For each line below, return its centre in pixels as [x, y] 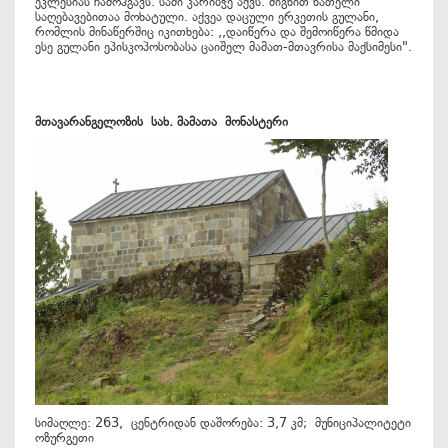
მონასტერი [256, 121]
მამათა [201, 121]
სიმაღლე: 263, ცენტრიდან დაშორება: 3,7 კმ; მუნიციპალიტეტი [223, 422]
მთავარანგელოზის [93, 121]
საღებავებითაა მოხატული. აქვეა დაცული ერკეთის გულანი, [207, 16]
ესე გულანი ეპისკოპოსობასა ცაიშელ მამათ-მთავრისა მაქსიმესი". [223, 46]
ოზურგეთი [64, 437]
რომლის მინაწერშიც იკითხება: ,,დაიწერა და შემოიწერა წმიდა [217, 31]
